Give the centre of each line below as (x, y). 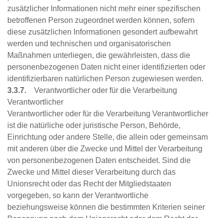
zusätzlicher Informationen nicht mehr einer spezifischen (104, 9)
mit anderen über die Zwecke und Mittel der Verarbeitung (105, 149)
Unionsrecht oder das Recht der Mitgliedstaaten (89, 184)
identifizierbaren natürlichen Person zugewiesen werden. (105, 79)
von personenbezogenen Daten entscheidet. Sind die (99, 161)
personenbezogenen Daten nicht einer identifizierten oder (106, 67)
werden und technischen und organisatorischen (89, 44)
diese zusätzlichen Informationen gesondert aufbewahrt (102, 32)
